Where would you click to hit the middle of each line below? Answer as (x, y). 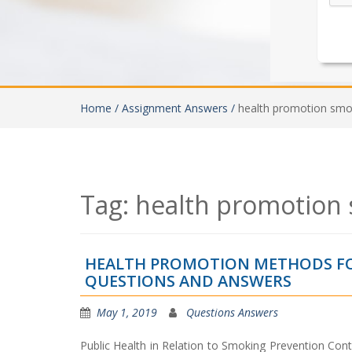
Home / (101, 108)
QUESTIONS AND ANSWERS (188, 281)
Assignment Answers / (180, 108)
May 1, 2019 (127, 312)
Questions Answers (232, 312)
